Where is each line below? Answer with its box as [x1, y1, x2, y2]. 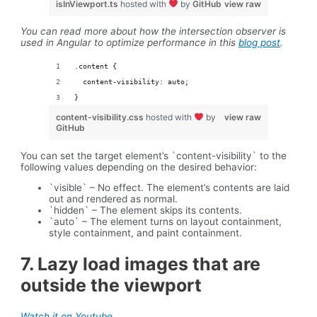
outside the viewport [21, 274, 202, 296]
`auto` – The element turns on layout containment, [49, 216, 282, 228]
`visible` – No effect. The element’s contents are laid [49, 182, 290, 194]
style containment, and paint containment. [49, 227, 243, 239]
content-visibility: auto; [74, 76, 190, 86]
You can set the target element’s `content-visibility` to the [21, 149, 287, 161]
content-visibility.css [56, 111, 146, 122]
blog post [238, 37, 281, 49]
